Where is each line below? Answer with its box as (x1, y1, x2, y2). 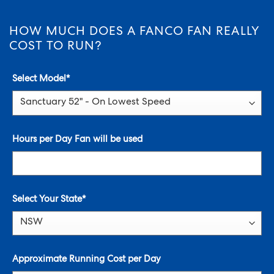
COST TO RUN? (9, 41, 103, 54)
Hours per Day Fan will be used (12, 135, 143, 145)
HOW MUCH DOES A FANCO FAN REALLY (9, 26, 259, 39)
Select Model (12, 75, 66, 85)
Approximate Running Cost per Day (12, 254, 161, 265)
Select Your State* (12, 194, 86, 205)
